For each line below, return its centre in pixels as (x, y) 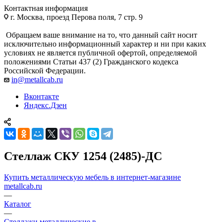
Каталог (18, 204)
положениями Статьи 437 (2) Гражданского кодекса (91, 61)
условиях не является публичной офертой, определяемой (101, 53)
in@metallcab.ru (37, 79)
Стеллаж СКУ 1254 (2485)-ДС (83, 156)
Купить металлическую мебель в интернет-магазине (92, 177)
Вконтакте (41, 96)
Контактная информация (46, 8)
